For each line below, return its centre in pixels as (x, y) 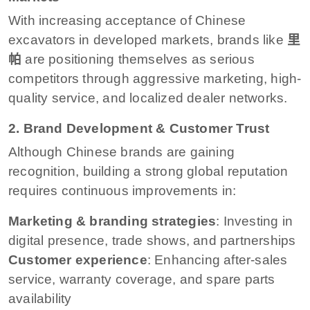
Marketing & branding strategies (112, 221)
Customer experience (78, 259)
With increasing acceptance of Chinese (127, 20)
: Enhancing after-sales (217, 259)
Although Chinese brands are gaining (122, 152)
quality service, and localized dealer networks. (148, 98)
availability (40, 298)
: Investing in (255, 221)
